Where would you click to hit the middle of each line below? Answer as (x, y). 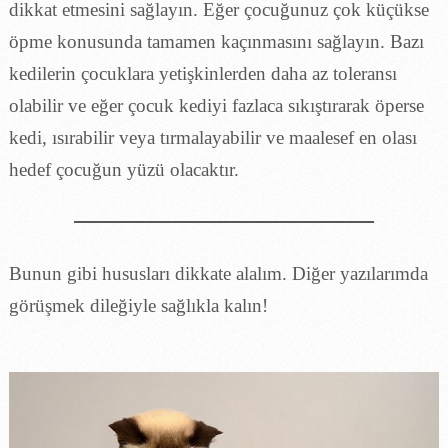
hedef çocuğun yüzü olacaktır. (123, 169)
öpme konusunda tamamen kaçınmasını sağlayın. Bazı (216, 41)
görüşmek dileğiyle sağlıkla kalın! (138, 305)
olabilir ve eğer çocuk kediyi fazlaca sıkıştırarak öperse (216, 105)
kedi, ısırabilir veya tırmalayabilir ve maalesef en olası (212, 137)
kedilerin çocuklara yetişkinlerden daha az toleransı (202, 73)
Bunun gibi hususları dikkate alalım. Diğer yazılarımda (218, 273)
